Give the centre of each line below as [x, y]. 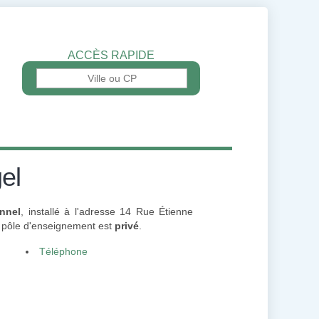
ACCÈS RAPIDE [111, 55]
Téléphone [63, 251]
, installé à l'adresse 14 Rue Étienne [107, 211]
